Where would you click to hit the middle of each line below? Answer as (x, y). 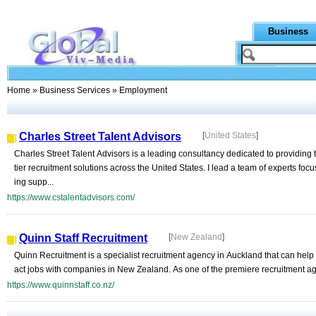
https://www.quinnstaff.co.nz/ (61, 285)
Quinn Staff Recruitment (83, 238)
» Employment (139, 90)
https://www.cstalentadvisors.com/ (71, 197)
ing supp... (34, 182)
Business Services (75, 90)
